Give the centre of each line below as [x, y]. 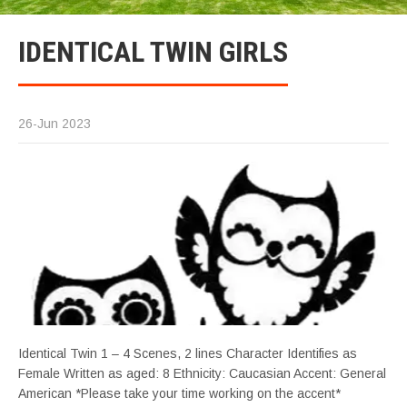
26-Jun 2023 [55, 124]
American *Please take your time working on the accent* [179, 393]
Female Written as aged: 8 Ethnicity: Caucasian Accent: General [202, 373]
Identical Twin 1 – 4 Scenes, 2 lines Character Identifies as [188, 353]
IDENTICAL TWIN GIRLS [153, 52]
